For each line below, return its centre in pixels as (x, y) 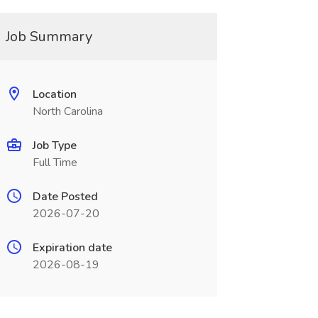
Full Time (55, 163)
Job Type (54, 146)
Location (54, 94)
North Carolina (67, 111)
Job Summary (49, 37)
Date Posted (65, 197)
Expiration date (72, 248)
